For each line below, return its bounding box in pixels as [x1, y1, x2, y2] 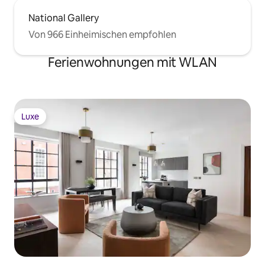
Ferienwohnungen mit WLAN [48, 53, 217, 71]
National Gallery [28, 11, 99, 24]
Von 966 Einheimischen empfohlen [28, 28, 176, 41]
